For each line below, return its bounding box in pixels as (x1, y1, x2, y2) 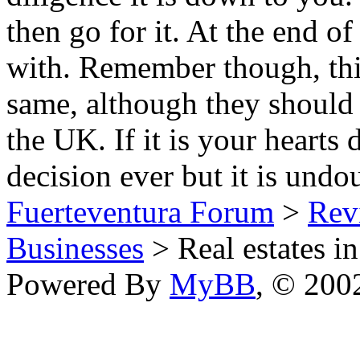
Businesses (6, 230, 144, 265)
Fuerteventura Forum (6, 194, 274, 229)
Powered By (6, 266, 170, 301)
